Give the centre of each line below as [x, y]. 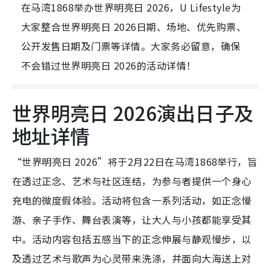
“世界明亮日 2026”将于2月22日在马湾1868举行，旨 [135, 162]
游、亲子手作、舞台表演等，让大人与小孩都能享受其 [132, 220]
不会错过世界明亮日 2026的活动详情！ [109, 65]
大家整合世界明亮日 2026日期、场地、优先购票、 [134, 27]
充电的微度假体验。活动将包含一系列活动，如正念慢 [132, 200]
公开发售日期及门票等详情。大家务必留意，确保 [131, 46]
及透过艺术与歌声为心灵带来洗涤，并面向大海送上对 [132, 258]
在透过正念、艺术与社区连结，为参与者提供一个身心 [132, 181]
